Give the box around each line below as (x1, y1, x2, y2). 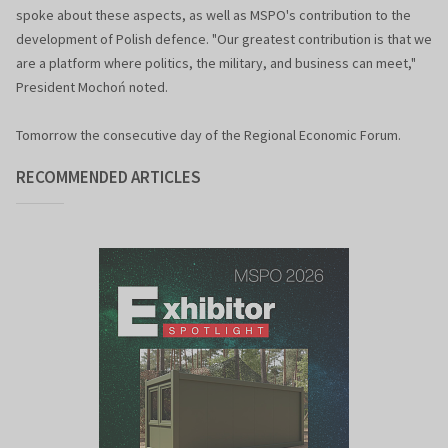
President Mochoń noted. (16, 78, 168, 97)
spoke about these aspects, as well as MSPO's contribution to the (16, 6, 411, 25)
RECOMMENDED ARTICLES (16, 166, 201, 189)
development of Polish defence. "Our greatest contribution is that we (16, 30, 432, 49)
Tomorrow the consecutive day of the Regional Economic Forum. (16, 126, 404, 145)
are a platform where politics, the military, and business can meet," (16, 54, 416, 73)
